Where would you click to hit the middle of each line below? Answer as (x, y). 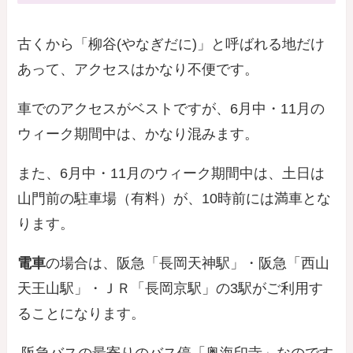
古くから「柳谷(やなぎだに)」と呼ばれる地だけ (171, 45)
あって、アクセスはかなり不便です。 (138, 70)
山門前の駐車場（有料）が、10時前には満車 (160, 199)
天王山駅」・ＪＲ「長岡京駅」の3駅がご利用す (171, 289)
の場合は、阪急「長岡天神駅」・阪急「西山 (188, 264)
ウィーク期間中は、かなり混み (117, 134)
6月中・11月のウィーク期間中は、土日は (193, 174)
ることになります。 (82, 314)
